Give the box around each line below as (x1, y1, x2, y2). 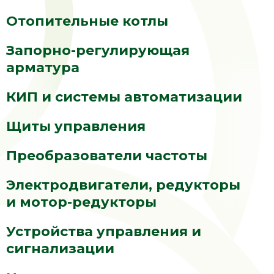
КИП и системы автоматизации (6, 89, 242, 105)
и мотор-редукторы (6, 194, 157, 210)
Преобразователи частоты (6, 147, 207, 164)
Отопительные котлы (6, 13, 168, 29)
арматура (6, 59, 80, 76)
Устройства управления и (6, 223, 201, 240)
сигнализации (6, 240, 114, 257)
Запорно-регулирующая (6, 42, 190, 59)
